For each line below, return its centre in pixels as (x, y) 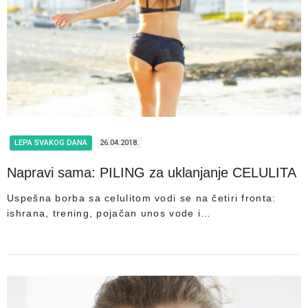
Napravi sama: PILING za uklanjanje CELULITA (152, 172)
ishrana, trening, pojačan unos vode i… (109, 213)
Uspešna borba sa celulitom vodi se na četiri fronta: (142, 198)
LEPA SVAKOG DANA (51, 142)
